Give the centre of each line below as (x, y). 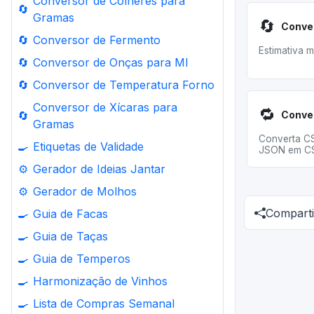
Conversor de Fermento (97, 40)
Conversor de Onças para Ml (110, 62)
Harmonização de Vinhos (100, 281)
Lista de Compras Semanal (104, 303)
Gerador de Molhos (85, 191)
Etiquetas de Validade (88, 146)
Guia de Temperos (82, 259)
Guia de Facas (70, 214)
